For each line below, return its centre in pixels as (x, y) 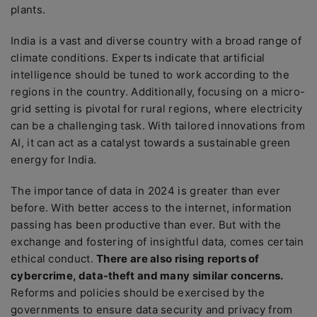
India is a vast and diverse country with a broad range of (156, 41)
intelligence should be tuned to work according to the (150, 75)
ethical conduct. (54, 259)
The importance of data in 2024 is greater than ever (146, 191)
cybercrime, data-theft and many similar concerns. (147, 276)
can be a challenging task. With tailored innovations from (158, 126)
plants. (30, 10)
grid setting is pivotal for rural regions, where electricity (156, 109)
